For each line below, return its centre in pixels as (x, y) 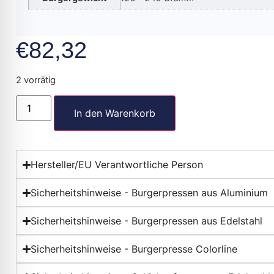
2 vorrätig (36, 80)
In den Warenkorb (115, 113)
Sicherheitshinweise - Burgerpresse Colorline (134, 249)
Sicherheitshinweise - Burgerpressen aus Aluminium (150, 193)
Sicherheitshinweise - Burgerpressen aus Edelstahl (147, 221)
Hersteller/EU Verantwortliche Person (117, 165)
